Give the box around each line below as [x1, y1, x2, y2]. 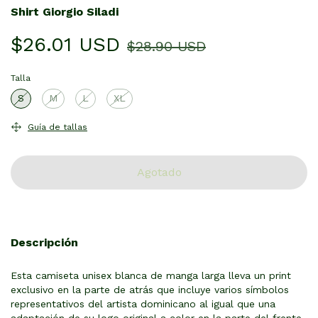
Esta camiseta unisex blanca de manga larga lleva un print [11, 269, 291, 281]
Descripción [11, 235, 78, 249]
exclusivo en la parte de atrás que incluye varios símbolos [11, 283, 289, 295]
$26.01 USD [11, 32, 120, 56]
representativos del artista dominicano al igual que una [11, 297, 275, 309]
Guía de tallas [27, 122, 87, 133]
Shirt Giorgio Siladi [11, 4, 119, 18]
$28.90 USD [127, 37, 206, 55]
